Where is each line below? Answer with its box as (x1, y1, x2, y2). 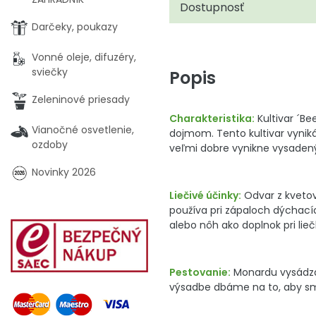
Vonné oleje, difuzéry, (32, 50, 136, 64)
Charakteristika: (169, 111, 255, 126)
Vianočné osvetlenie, (32, 123, 134, 137)
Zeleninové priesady (32, 92, 130, 107)
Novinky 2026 (32, 165, 96, 179)
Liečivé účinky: (169, 188, 241, 202)
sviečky (32, 65, 68, 79)
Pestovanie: (169, 265, 231, 279)
